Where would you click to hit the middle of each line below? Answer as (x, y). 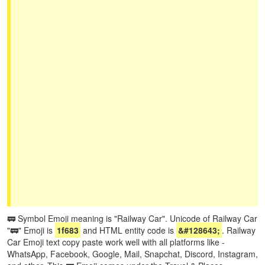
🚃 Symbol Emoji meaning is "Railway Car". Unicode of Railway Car (132, 218)
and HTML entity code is (128, 230)
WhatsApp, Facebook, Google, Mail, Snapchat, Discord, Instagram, (132, 254)
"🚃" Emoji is (31, 230)
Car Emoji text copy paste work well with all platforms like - (116, 242)
